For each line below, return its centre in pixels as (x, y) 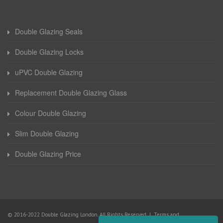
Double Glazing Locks (49, 52)
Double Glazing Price (48, 154)
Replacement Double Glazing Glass (71, 93)
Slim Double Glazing (47, 134)
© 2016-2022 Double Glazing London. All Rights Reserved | (81, 215)
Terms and (167, 215)
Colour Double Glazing (51, 113)
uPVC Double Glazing (49, 72)
